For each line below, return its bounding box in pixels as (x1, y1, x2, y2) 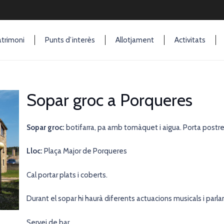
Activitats (174, 35, 205, 44)
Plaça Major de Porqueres (42, 146, 127, 155)
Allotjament (115, 35, 154, 44)
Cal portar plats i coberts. (26, 170, 107, 179)
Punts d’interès (44, 35, 95, 44)
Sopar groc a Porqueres (26, 89, 192, 110)
